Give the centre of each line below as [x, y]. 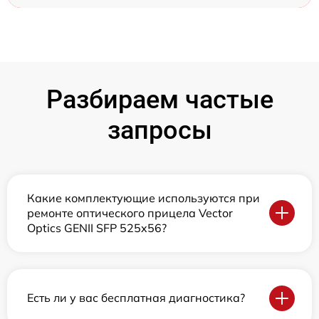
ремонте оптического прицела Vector [130, 213]
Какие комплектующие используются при [143, 198]
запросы [159, 130]
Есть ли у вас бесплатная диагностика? [136, 298]
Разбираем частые [159, 99]
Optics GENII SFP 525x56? [97, 228]
